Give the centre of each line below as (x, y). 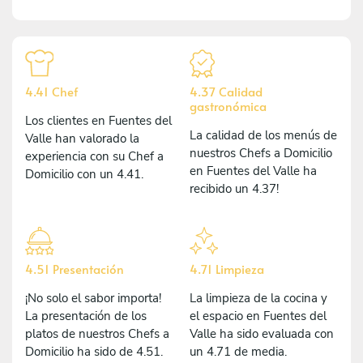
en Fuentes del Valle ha (253, 171)
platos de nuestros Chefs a (97, 333)
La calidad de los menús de (263, 135)
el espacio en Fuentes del (258, 316)
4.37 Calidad (226, 91)
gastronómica (228, 105)
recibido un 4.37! (234, 188)
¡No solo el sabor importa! (93, 298)
